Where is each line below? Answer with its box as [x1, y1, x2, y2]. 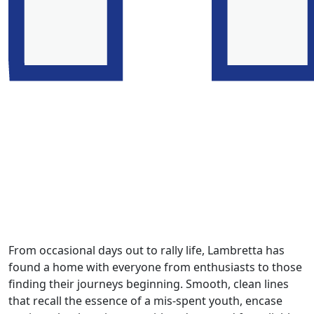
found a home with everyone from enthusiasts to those [8, 259, 302, 275]
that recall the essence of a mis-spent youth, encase [8, 293, 282, 309]
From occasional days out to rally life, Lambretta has [8, 243, 285, 259]
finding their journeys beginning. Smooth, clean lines [8, 276, 289, 292]
